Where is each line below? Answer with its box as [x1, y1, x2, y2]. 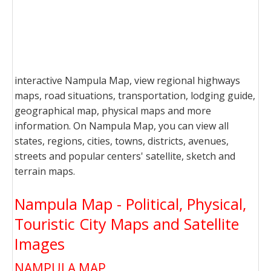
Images [15, 233, 65, 254]
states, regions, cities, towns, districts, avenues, [15, 134, 229, 148]
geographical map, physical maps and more [15, 104, 211, 117]
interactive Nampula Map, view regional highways [15, 74, 240, 87]
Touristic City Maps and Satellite [15, 214, 239, 234]
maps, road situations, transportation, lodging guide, [15, 89, 255, 102]
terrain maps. [15, 165, 75, 178]
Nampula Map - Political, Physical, [15, 194, 246, 214]
